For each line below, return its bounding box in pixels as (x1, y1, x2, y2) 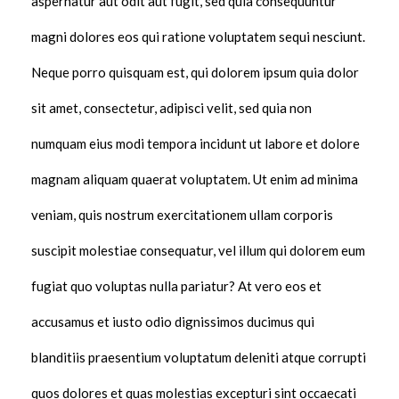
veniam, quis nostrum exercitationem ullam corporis (31, 207, 333, 224)
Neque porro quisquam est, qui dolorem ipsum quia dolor (31, 64, 359, 81)
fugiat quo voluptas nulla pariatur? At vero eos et (31, 278, 322, 295)
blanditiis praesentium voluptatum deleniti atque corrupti (31, 349, 366, 366)
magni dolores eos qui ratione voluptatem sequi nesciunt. (31, 28, 365, 45)
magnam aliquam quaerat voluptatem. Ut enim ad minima (31, 171, 358, 188)
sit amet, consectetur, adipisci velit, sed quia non (31, 100, 312, 117)
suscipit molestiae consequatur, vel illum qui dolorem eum (31, 242, 365, 259)
